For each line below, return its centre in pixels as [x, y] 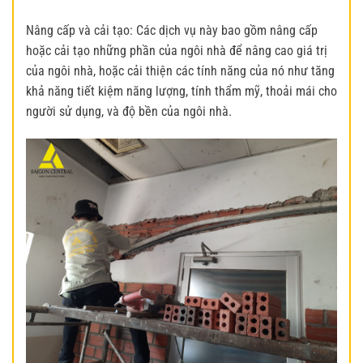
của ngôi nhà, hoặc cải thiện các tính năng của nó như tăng [180, 70]
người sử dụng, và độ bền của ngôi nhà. [129, 111]
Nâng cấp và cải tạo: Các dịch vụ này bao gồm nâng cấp [172, 30]
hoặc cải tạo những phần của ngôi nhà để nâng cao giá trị [177, 50]
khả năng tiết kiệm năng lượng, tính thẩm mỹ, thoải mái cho [181, 91]
